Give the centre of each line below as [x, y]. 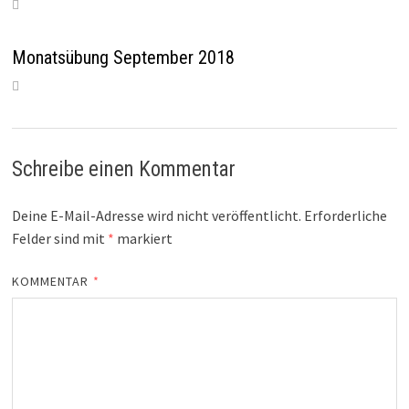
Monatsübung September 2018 [123, 58]
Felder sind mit [59, 239]
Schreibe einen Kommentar [123, 170]
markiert [143, 239]
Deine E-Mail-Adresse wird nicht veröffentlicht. [156, 216]
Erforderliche [345, 216]
